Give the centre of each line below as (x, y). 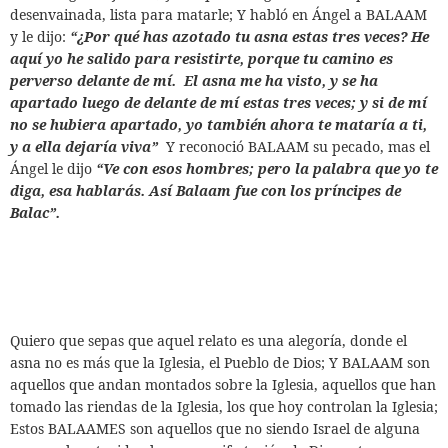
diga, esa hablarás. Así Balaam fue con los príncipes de (205, 190)
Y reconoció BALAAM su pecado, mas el (298, 146)
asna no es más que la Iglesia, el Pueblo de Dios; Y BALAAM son (220, 362)
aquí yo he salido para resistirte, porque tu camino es (201, 58)
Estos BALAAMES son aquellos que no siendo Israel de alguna (215, 428)
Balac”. (35, 212)
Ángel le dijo (53, 168)
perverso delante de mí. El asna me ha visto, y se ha (194, 80)
